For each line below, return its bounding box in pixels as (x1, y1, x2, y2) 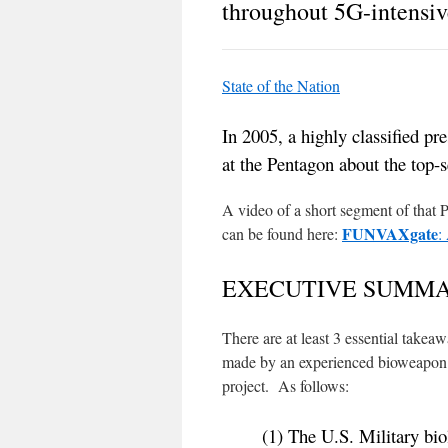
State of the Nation (222, 74, 340, 96)
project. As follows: (222, 374, 349, 396)
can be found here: (222, 222, 342, 244)
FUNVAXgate (342, 221, 438, 245)
